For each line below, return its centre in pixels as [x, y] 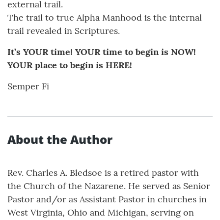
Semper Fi [28, 86]
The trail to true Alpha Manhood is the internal [105, 18]
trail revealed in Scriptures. [64, 31]
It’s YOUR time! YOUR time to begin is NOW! [102, 52]
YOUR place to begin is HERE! [70, 65]
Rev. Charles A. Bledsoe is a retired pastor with [103, 173]
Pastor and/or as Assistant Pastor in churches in [107, 199]
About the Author [60, 139]
